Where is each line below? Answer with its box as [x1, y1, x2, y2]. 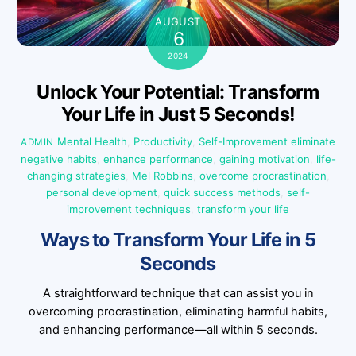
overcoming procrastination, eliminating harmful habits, [29, 304, 327, 319]
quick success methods [164, 185, 281, 199]
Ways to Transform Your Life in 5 [40, 227, 316, 251]
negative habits [20, 152, 97, 165]
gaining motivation [219, 152, 310, 165]
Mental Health [56, 134, 127, 148]
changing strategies [26, 168, 126, 182]
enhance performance [103, 152, 213, 165]
